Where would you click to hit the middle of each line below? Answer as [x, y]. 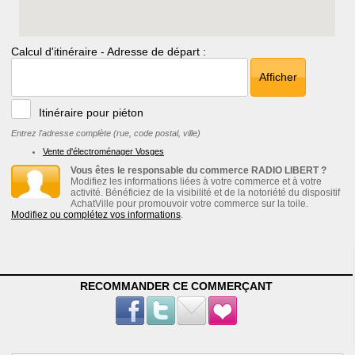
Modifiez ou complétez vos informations [95, 215]
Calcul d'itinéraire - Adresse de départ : [108, 51]
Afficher [279, 76]
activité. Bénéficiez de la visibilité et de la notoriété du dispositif [206, 193]
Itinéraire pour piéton [91, 113]
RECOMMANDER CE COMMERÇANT [177, 286]
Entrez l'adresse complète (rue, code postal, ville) [105, 134]
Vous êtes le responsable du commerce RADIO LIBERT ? [199, 171]
